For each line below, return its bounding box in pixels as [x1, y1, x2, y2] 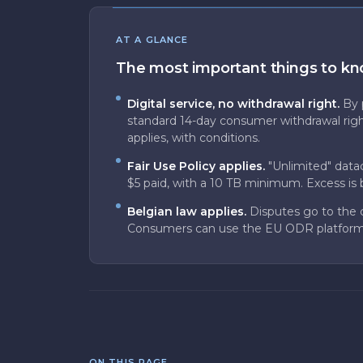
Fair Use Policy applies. [127, 159, 265, 173]
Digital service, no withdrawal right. [127, 96, 340, 111]
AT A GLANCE [116, 34, 189, 45]
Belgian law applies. [127, 204, 246, 219]
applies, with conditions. [127, 130, 260, 145]
